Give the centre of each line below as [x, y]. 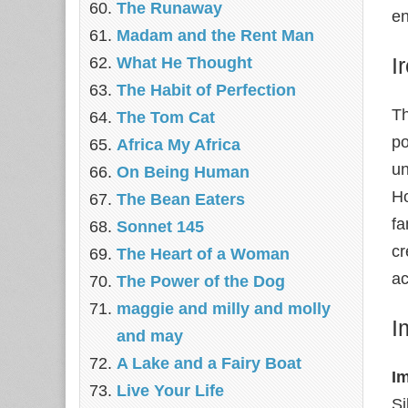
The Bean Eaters [181, 199]
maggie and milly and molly [224, 309]
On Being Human [183, 172]
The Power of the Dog [201, 281]
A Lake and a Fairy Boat [209, 363]
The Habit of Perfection [206, 90]
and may [150, 336]
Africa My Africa [178, 145]
